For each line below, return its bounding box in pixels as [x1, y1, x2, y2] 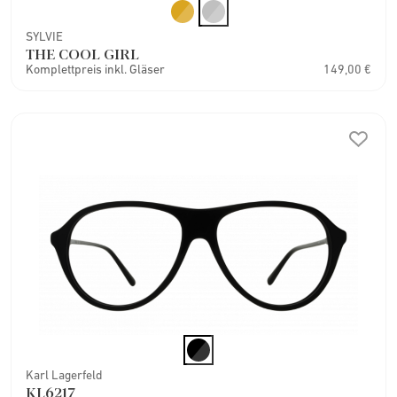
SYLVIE [26, 28, 63, 43]
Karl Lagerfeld [26, 367, 103, 382]
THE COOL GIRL [26, 43, 139, 64]
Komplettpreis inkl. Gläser [26, 61, 165, 76]
